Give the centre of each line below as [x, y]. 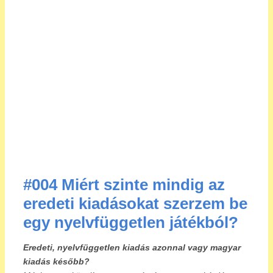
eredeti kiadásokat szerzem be [135, 203]
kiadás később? [56, 261]
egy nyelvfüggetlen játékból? [131, 222]
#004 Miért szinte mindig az [124, 184]
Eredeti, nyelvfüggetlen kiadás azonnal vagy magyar [132, 247]
